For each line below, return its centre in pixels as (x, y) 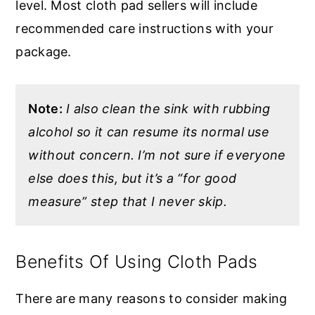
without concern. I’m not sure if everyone (157, 155)
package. (44, 52)
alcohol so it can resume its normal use (149, 132)
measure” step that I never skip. (128, 202)
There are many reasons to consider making (152, 299)
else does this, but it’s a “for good (133, 179)
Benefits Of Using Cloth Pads (137, 262)
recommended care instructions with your (145, 29)
